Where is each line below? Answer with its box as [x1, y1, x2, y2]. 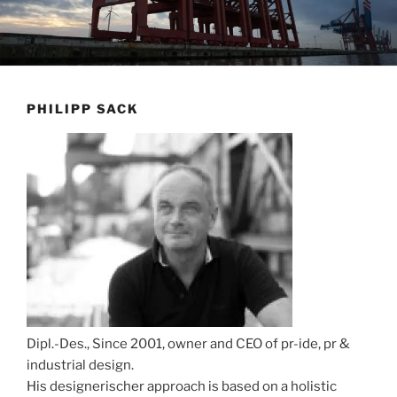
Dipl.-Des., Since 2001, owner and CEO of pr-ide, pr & [27, 336, 350, 353]
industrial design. [27, 357, 134, 374]
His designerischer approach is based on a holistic [27, 378, 337, 395]
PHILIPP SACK [27, 100, 139, 116]
